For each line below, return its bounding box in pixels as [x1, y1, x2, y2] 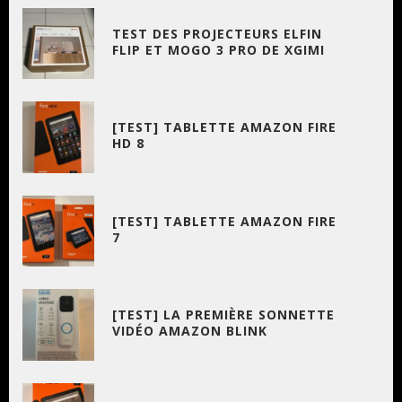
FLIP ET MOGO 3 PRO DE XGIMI [111, 40, 325, 58]
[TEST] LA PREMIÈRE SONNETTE [111, 306, 335, 324]
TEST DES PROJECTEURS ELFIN [111, 24, 322, 42]
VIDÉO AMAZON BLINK [111, 322, 267, 340]
